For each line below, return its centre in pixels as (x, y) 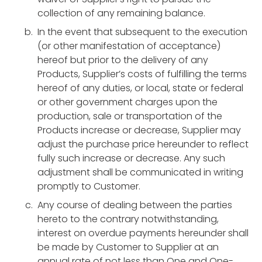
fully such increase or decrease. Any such (131, 158)
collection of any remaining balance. (121, 13)
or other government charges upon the (127, 102)
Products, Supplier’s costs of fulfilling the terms (142, 74)
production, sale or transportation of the (130, 116)
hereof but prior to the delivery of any (123, 60)
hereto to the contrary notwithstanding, (128, 219)
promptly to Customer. (89, 186)
